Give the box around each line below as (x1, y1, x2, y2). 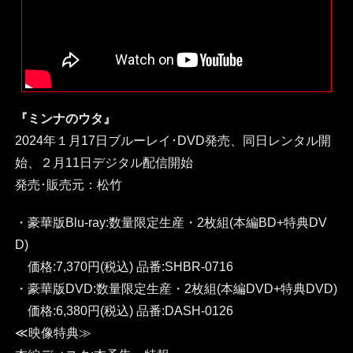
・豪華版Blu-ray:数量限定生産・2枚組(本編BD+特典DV (14, 215, 327, 229)
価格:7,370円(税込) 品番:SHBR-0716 (14, 259, 233, 273)
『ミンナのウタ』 (14, 111, 116, 125)
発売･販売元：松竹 (14, 177, 122, 191)
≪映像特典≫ (14, 325, 91, 340)
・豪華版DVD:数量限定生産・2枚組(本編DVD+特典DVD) (14, 281, 337, 295)
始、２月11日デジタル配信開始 (14, 155, 193, 169)
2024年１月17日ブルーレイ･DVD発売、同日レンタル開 (14, 133, 331, 147)
